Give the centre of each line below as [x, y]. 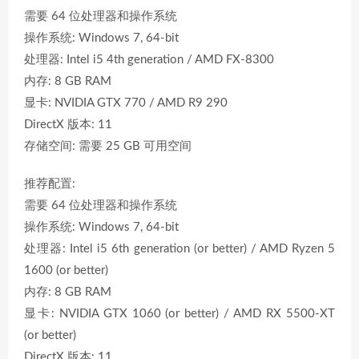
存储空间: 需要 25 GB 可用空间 [108, 146]
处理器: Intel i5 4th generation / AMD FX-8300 [149, 60]
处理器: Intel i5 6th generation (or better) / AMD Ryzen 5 [179, 249]
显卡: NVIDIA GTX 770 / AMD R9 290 [126, 103]
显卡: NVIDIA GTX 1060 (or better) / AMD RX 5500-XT [179, 314]
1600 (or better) [66, 270]
